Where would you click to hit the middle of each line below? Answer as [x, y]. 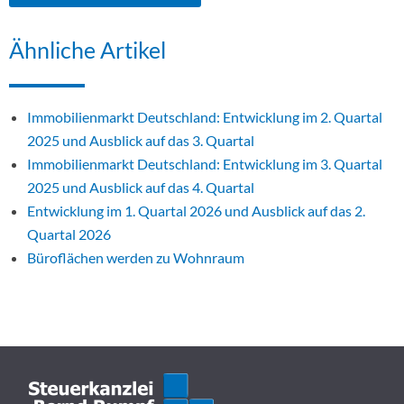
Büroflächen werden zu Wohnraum [136, 257]
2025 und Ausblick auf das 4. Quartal [141, 187]
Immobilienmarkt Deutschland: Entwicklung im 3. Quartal [205, 163]
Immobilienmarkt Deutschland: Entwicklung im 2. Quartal [205, 116]
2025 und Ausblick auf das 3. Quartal [141, 140]
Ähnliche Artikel [87, 49]
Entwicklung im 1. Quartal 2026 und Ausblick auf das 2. [196, 210]
